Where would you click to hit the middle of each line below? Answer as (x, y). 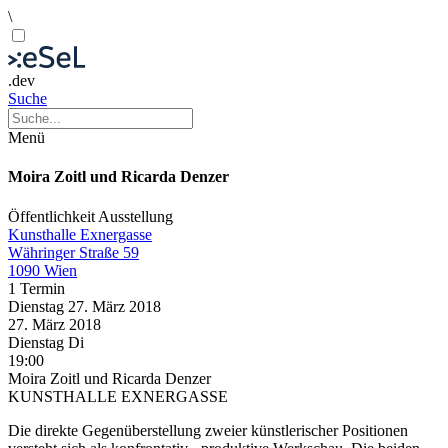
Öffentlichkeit (53, 216)
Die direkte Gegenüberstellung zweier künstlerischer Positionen (208, 430)
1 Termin (36, 288)
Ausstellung (135, 216)
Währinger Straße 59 (73, 252)
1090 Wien (42, 270)
